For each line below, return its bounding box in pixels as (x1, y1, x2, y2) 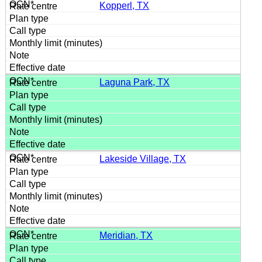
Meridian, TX (99, 230, 153, 240)
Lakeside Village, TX (99, 153, 187, 164)
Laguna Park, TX (99, 77, 170, 87)
